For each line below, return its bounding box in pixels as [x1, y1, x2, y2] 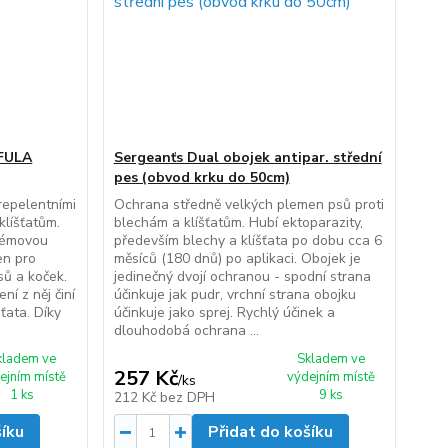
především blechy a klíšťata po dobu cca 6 [113, 231, 382, 250]
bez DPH [159, 388, 215, 407]
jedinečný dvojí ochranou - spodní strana [113, 267, 371, 286]
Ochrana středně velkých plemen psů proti [113, 195, 384, 214]
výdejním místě [286, 368, 375, 386]
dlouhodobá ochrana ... [113, 321, 259, 340]
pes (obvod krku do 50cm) [113, 168, 290, 187]
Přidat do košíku [207, 421, 333, 443]
